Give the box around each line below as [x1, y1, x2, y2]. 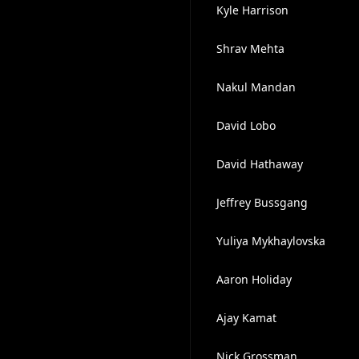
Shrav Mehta [216, 41, 284, 56]
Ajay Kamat [216, 310, 276, 325]
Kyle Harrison [216, 2, 288, 18]
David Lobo [216, 118, 276, 133]
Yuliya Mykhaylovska [216, 233, 325, 248]
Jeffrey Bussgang [216, 195, 308, 210]
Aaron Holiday [216, 272, 292, 287]
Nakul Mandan [216, 79, 296, 95]
